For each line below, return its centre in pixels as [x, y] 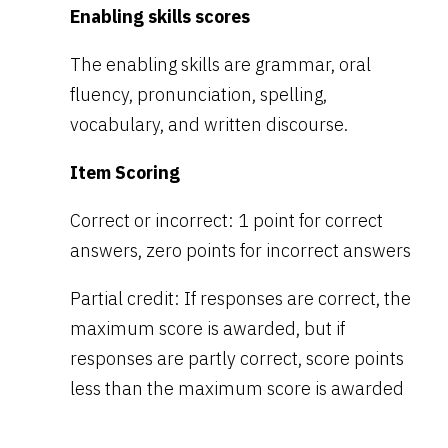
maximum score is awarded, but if [207, 329]
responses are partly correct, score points [237, 359]
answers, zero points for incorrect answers [240, 251]
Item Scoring [125, 173]
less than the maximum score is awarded [237, 389]
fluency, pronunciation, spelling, [198, 95]
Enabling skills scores [160, 17]
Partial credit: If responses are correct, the [240, 299]
